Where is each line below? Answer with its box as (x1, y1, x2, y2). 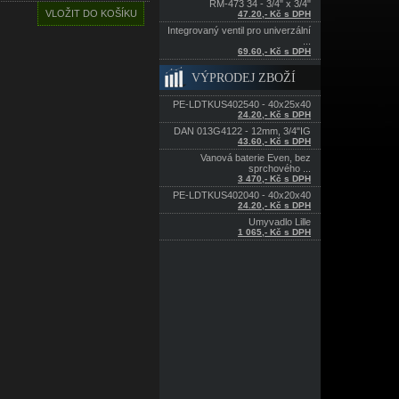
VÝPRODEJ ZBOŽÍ (191, 71, 296, 85)
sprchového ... (248, 163, 311, 174)
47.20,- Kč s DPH (238, 9, 311, 19)
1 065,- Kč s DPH (238, 227, 311, 237)
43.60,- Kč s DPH (238, 136, 311, 146)
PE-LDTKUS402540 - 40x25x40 (173, 99, 311, 110)
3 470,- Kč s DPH (238, 174, 311, 183)
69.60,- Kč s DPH (238, 46, 311, 56)
